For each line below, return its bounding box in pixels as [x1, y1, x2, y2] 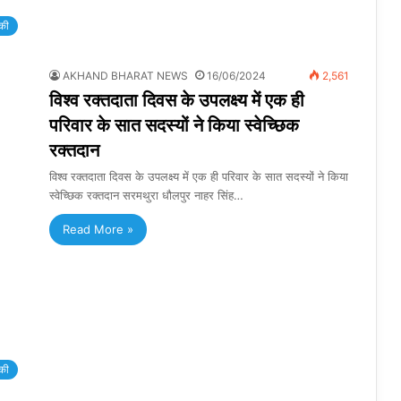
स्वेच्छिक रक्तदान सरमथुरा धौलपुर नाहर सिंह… [49, 188, 243, 203]
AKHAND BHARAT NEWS [63, 69, 188, 83]
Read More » [63, 222, 133, 237]
